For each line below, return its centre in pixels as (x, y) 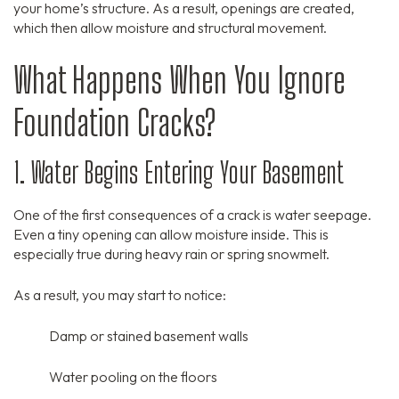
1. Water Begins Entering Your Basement (179, 173)
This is (309, 235)
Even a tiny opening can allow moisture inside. (151, 235)
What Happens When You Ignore (179, 81)
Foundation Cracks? (114, 123)
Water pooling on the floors (133, 377)
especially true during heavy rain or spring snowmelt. (171, 254)
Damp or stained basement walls (149, 336)
